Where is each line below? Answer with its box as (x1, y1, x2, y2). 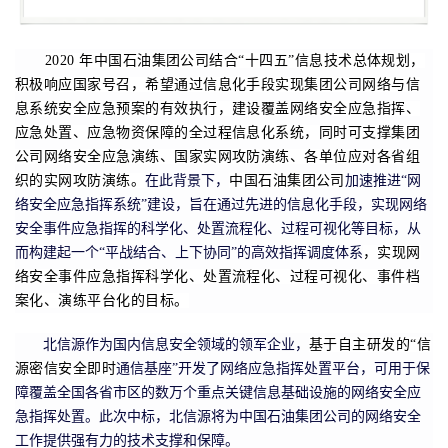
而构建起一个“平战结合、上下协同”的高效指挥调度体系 (15, 244, 363, 260)
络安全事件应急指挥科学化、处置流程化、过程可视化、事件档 (15, 268, 421, 284)
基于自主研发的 (309, 336, 411, 352)
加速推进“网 (344, 172, 421, 188)
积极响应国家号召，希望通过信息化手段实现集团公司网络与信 (15, 76, 421, 92)
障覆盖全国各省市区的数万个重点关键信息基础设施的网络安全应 (15, 384, 421, 400)
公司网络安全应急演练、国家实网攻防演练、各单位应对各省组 (15, 148, 421, 164)
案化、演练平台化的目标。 (15, 292, 189, 308)
